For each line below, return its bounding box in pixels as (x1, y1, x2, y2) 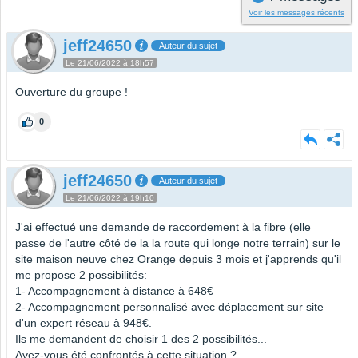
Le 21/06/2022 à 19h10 (66, 193, 154, 203)
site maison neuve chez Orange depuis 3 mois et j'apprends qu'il (15, 253, 341, 266)
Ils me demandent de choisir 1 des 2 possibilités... (15, 332, 267, 346)
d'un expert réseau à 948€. (15, 316, 152, 330)
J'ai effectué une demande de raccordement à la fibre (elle (15, 221, 311, 234)
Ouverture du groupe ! (15, 86, 128, 99)
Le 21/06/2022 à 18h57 (66, 58, 154, 68)
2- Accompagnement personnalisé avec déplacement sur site (15, 300, 324, 314)
